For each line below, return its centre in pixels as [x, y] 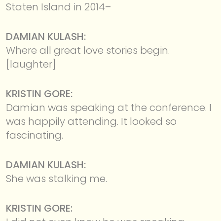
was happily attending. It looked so [91, 121]
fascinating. [35, 135]
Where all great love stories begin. [88, 50]
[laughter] [31, 64]
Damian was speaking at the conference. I [109, 107]
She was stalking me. [56, 178]
